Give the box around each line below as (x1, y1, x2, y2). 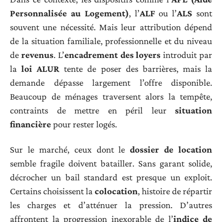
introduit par (161, 50, 213, 60)
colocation (95, 185, 138, 196)
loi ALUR (21, 63, 60, 74)
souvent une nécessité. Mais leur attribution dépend (10, 22, 212, 33)
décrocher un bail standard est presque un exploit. (10, 171, 212, 182)
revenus (21, 50, 54, 60)
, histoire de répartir (138, 185, 212, 196)
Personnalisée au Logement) (10, 8, 129, 19)
